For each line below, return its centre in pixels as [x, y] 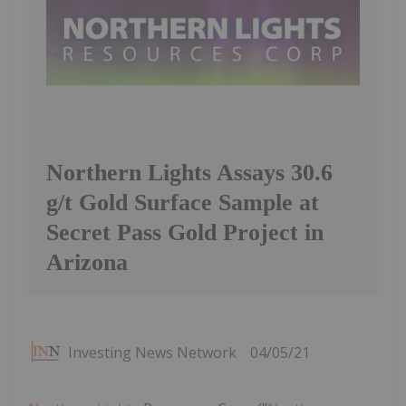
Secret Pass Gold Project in [185, 232]
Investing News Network [152, 352]
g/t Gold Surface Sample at [183, 202]
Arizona [87, 262]
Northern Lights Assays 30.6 [189, 172]
